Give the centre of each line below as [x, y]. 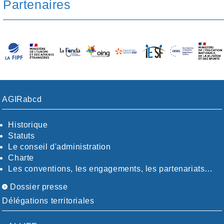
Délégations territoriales [48, 200]
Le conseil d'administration [59, 146]
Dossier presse [38, 186]
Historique [28, 124]
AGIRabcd [22, 99]
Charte [21, 157]
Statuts [21, 135]
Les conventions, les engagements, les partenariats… [111, 168]
